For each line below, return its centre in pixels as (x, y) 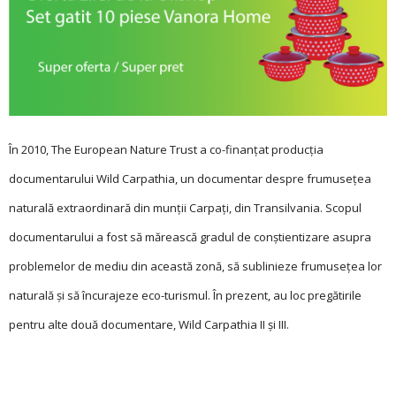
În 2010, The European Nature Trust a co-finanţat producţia (166, 150)
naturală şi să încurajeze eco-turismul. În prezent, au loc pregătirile (185, 296)
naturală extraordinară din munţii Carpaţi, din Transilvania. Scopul (185, 208)
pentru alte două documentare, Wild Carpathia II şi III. (149, 325)
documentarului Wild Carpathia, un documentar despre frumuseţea (190, 179)
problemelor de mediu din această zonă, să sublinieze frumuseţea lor (195, 267)
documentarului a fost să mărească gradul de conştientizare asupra (190, 237)
